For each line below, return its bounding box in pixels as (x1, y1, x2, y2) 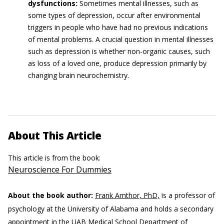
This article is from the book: (8, 153, 102, 162)
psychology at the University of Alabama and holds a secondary (8, 204, 213, 213)
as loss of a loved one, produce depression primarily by (28, 58, 206, 68)
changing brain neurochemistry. (28, 70, 129, 80)
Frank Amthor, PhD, (95, 190, 159, 200)
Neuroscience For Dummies (8, 164, 111, 175)
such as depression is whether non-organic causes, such (28, 46, 210, 56)
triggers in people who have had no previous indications (28, 22, 208, 32)
